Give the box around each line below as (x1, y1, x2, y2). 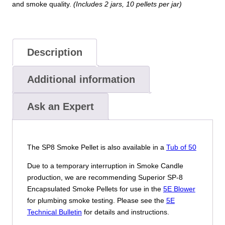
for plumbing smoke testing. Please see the (27, 196, 166, 205)
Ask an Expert (27, 100, 94, 112)
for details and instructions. (81, 208, 169, 216)
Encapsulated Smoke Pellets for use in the (27, 185, 163, 193)
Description (27, 46, 82, 58)
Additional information (27, 73, 135, 85)
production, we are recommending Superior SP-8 (27, 173, 183, 182)
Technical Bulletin (27, 208, 82, 216)
